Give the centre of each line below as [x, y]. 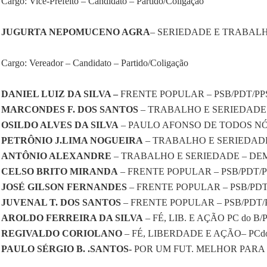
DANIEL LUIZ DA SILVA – [60, 94]
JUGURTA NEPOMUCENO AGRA [76, 32]
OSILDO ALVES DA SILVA [60, 125]
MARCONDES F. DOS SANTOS [70, 110]
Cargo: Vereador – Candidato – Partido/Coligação [95, 63]
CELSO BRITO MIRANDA [60, 172]
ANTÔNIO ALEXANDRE [56, 156]
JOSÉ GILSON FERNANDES [64, 187]
